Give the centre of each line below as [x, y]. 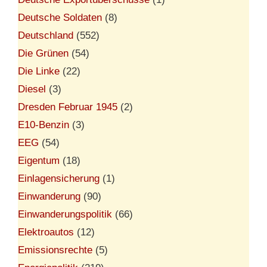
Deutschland [46, 35]
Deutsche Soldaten [60, 17]
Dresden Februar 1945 [68, 107]
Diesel [32, 89]
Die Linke [39, 71]
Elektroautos [46, 232]
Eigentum [39, 160]
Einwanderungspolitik [65, 214]
